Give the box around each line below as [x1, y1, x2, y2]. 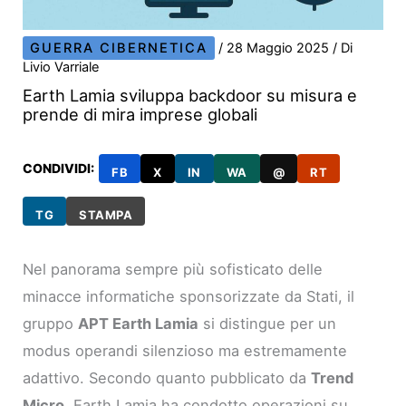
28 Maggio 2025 [227, 40, 333, 57]
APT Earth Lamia [78, 314, 199, 333]
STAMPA [79, 208, 133, 223]
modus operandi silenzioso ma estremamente [23, 342, 348, 361]
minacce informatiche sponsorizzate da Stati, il [23, 287, 355, 306]
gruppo [23, 314, 79, 333]
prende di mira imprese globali [23, 104, 258, 125]
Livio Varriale [23, 59, 100, 76]
